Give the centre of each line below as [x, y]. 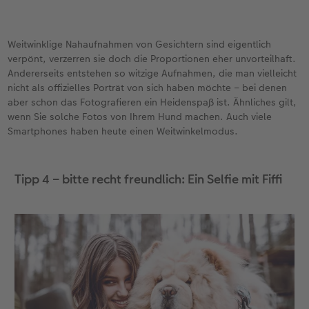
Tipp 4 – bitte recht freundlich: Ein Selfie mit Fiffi [148, 179]
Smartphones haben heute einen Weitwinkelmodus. [123, 131]
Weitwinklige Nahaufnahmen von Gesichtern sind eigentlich [140, 44]
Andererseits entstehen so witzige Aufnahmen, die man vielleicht [152, 73]
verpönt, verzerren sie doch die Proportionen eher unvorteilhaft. [152, 59]
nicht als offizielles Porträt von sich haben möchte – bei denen [148, 88]
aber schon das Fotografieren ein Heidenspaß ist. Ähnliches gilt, [152, 102]
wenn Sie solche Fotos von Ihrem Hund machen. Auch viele [140, 117]
